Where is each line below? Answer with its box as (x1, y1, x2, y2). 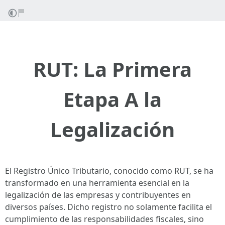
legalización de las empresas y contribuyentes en (5, 189, 191, 200)
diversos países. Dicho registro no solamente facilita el (5, 201, 212, 212)
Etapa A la (63, 85, 162, 113)
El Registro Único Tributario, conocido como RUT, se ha (5, 165, 213, 176)
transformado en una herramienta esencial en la (5, 177, 189, 188)
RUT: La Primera (33, 55, 192, 83)
